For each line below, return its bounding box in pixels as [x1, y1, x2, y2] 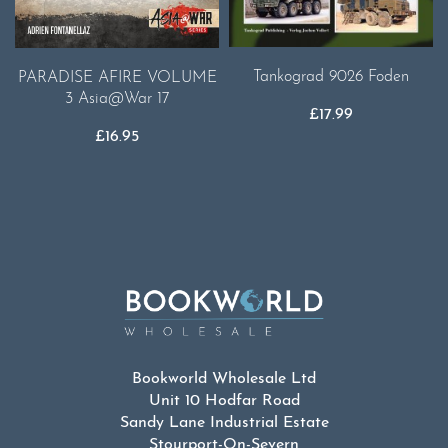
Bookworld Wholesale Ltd [132, 371, 316, 388]
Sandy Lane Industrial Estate [119, 415, 329, 432]
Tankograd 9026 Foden [253, 69, 409, 86]
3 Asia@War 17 [64, 90, 170, 107]
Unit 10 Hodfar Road [148, 393, 300, 410]
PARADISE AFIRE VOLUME [17, 69, 217, 86]
